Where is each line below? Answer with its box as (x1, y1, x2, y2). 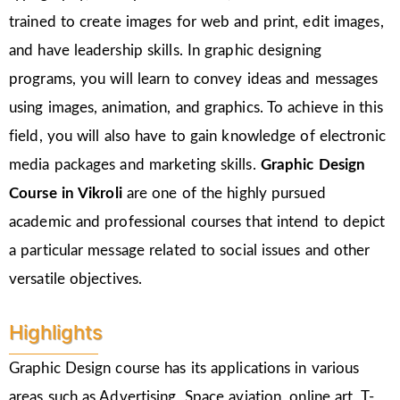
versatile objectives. (9, 271, 143, 287)
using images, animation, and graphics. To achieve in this (9, 100, 383, 116)
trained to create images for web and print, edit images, (9, 14, 384, 30)
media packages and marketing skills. (9, 157, 261, 173)
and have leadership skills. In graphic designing (9, 43, 321, 59)
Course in (9, 186, 78, 202)
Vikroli (78, 186, 127, 202)
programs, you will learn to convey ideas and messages (9, 71, 379, 87)
